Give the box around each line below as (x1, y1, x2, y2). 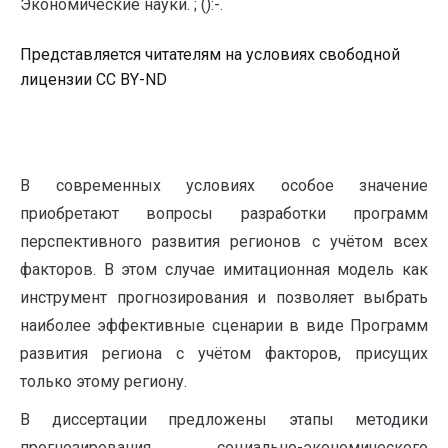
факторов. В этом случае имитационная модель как (20, 260, 428, 279)
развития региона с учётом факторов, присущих (20, 344, 428, 363)
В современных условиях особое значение (20, 176, 428, 195)
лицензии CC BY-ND (20, 70, 167, 89)
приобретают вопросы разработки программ (20, 204, 428, 223)
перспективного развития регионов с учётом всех (20, 232, 428, 251)
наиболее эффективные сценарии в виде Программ (20, 316, 428, 335)
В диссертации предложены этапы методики (20, 410, 428, 429)
